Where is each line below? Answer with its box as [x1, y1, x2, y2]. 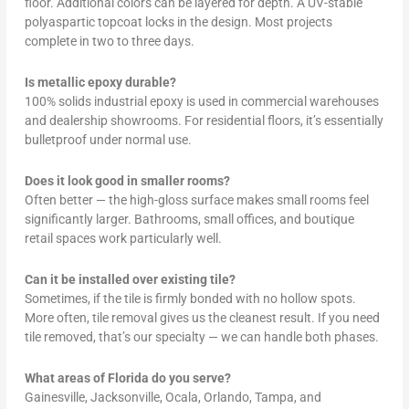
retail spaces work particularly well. [25, 231, 223, 246]
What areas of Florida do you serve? [25, 371, 232, 386]
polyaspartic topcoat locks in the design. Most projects [25, 15, 333, 30]
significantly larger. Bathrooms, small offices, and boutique [25, 212, 355, 227]
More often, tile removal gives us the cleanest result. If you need [25, 310, 381, 326]
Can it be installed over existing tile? [25, 272, 236, 288]
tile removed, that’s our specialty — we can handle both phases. [25, 330, 380, 345]
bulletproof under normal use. [25, 132, 193, 148]
